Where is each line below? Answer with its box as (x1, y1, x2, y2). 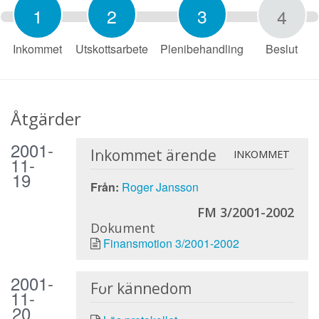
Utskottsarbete (75, 41, 148, 58)
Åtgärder (11, 106, 81, 130)
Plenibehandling (160, 41, 244, 58)
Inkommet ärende (90, 145, 216, 165)
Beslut (265, 41, 298, 58)
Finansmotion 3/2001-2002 (103, 234, 239, 251)
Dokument (90, 219, 155, 236)
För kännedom (90, 278, 192, 298)
